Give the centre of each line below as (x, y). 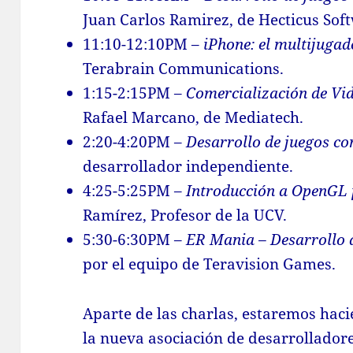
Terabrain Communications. (184, 69)
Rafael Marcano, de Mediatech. (193, 118)
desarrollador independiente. (188, 167)
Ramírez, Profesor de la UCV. (185, 216)
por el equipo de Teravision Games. (210, 264)
